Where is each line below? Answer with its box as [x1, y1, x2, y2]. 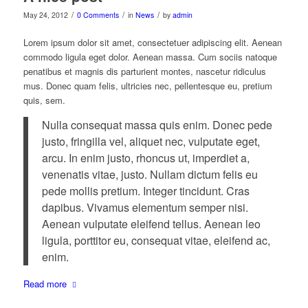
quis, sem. [23, 93, 65, 107]
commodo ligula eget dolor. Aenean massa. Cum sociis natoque [23, 50, 277, 64]
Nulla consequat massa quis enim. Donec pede [41, 116, 272, 133]
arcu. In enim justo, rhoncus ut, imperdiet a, [41, 149, 250, 166]
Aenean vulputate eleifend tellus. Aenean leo [41, 215, 261, 232]
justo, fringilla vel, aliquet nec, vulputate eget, [41, 133, 260, 149]
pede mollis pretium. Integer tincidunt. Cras [41, 182, 250, 199]
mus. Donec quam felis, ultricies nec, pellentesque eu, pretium [23, 79, 272, 93]
